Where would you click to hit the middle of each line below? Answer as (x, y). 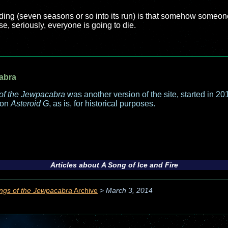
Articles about (76, 165)
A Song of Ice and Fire (139, 165)
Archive (85, 191)
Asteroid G (30, 104)
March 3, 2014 (129, 191)
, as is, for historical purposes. (102, 104)
